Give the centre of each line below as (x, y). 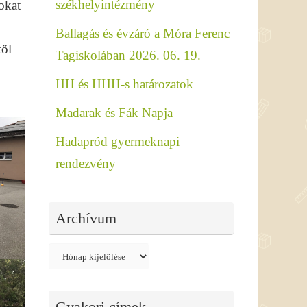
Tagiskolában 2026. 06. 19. (128, 55)
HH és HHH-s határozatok (124, 84)
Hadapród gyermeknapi (118, 141)
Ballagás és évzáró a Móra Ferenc (143, 33)
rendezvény (86, 163)
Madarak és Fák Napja (114, 112)
